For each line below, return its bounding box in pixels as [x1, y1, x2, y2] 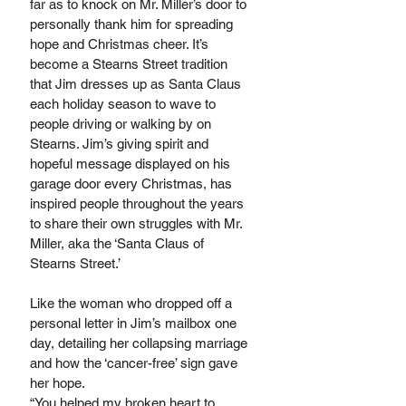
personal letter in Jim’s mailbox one [30, 315, 240, 331]
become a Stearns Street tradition [30, 56, 231, 72]
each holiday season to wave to [30, 96, 219, 111]
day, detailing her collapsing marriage [30, 335, 251, 351]
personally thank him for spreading [30, 16, 237, 32]
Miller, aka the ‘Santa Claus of [30, 236, 208, 251]
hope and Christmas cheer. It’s [30, 36, 212, 52]
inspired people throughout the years [30, 196, 247, 211]
